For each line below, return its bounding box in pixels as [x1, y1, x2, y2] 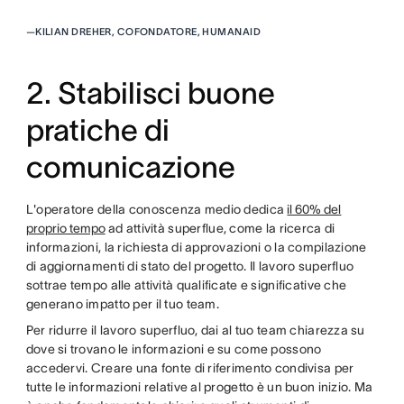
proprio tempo [25, 220, 106, 235]
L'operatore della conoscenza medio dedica [25, 201, 288, 216]
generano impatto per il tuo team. [25, 296, 223, 311]
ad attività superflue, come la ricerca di [105, 220, 335, 235]
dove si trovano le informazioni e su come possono [25, 341, 322, 356]
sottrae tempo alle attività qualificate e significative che [25, 277, 347, 292]
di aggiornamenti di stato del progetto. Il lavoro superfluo [25, 258, 354, 273]
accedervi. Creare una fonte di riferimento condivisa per [25, 360, 354, 375]
